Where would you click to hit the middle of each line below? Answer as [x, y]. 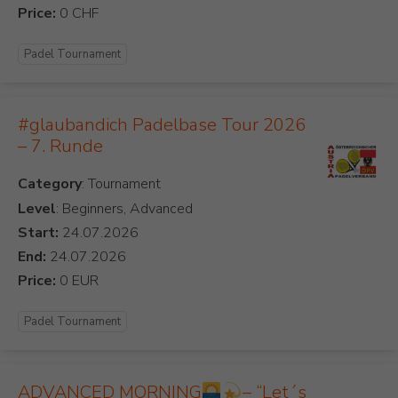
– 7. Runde [60, 147]
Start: [38, 233]
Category [50, 184]
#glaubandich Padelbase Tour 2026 [162, 125]
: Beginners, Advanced [124, 209]
